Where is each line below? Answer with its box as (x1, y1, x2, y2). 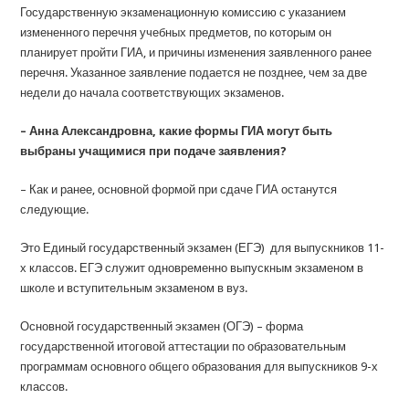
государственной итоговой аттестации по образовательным (20, 340, 347, 353)
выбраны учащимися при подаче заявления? (20, 144, 288, 158)
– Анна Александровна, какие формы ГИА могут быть (20, 124, 333, 138)
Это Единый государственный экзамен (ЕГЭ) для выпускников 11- (20, 241, 385, 255)
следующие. (20, 203, 89, 216)
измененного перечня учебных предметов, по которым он (20, 26, 332, 39)
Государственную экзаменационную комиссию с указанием (20, 5, 347, 19)
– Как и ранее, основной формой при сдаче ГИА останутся (20, 183, 338, 196)
